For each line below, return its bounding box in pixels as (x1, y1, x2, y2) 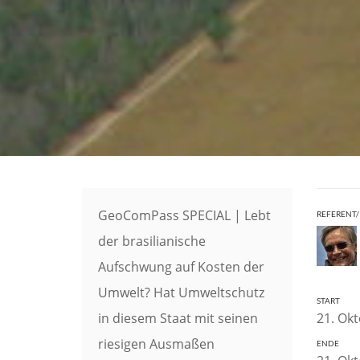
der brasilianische (98, 231, 206, 250)
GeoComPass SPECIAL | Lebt (98, 206, 271, 224)
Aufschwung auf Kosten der (98, 257, 264, 276)
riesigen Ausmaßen (98, 334, 215, 353)
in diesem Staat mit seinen (98, 309, 258, 327)
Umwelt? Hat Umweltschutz (98, 283, 264, 301)
